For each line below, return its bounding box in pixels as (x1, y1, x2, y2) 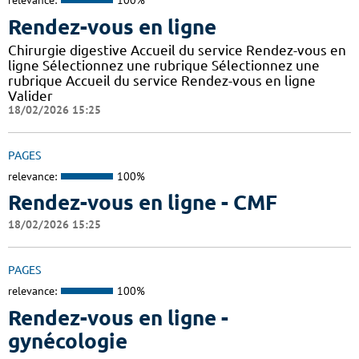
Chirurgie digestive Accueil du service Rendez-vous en (8, 42, 346, 58)
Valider (8, 87, 53, 103)
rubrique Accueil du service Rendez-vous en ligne (8, 72, 316, 88)
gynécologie (8, 329, 127, 353)
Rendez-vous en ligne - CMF (8, 191, 277, 215)
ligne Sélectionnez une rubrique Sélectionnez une (8, 57, 320, 73)
